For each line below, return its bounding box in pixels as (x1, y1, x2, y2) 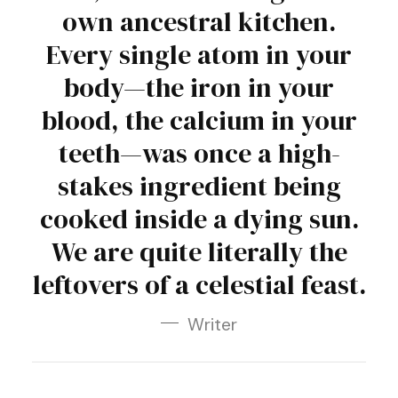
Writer (187, 314, 237, 336)
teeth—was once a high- (58, 135, 340, 171)
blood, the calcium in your (41, 102, 357, 139)
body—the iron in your (64, 69, 334, 106)
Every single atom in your (46, 36, 352, 73)
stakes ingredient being (57, 168, 341, 204)
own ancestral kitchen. (62, 4, 336, 40)
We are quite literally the (51, 234, 347, 270)
